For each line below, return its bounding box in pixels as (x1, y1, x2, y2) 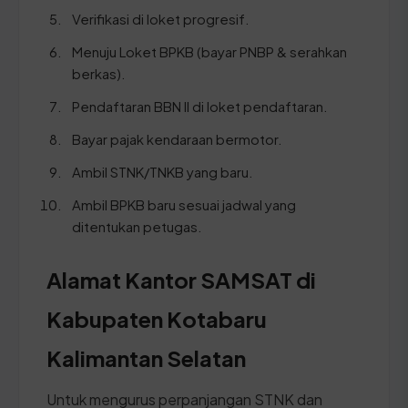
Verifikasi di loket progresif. (72, 9, 250, 27)
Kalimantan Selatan (46, 343, 246, 372)
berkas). (72, 64, 126, 82)
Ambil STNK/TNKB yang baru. (72, 162, 253, 180)
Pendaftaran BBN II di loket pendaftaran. (72, 97, 328, 115)
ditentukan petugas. (72, 217, 202, 235)
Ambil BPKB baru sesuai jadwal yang (72, 195, 296, 213)
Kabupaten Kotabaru (46, 304, 267, 332)
